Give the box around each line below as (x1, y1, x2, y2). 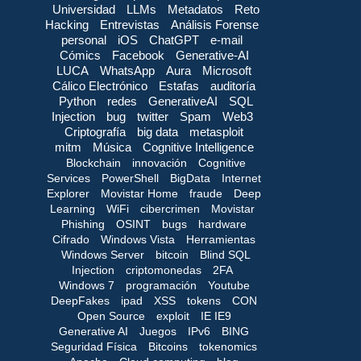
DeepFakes (51, 293, 110, 307)
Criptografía (64, 124, 126, 139)
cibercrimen (139, 201, 200, 215)
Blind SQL (200, 247, 251, 261)
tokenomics (199, 339, 257, 353)
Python (59, 93, 96, 108)
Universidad (52, 2, 115, 16)
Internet (222, 171, 261, 185)
